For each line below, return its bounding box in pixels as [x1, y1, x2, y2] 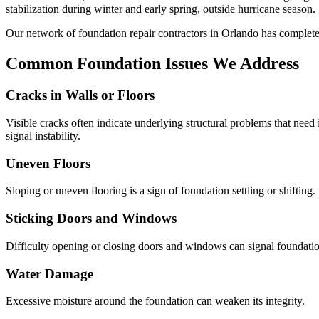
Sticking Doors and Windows [6, 211, 177, 226]
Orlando [221, 27, 258, 40]
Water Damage [6, 266, 93, 281]
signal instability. [6, 129, 80, 142]
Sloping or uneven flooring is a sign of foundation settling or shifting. [6, 184, 315, 197]
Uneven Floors [6, 155, 90, 171]
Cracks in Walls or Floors [6, 88, 155, 103]
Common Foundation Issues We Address [6, 54, 299, 73]
